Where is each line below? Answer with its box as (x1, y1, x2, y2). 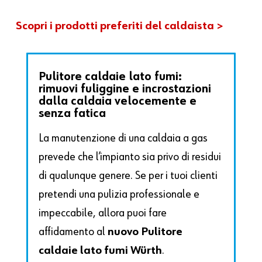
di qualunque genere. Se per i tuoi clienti (39, 170, 218, 182)
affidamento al (39, 226, 108, 238)
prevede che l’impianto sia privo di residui (39, 151, 222, 163)
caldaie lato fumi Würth (39, 244, 163, 257)
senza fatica (39, 108, 106, 120)
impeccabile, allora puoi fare (39, 207, 167, 219)
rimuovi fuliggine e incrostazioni (39, 83, 212, 96)
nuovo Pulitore (108, 226, 183, 238)
